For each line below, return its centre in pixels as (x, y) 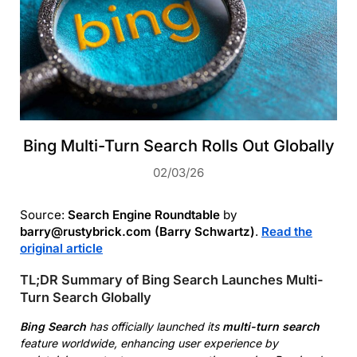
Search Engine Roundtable (144, 215)
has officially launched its (154, 327)
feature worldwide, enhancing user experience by (149, 343)
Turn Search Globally (86, 298)
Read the (287, 232)
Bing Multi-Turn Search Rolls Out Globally (178, 146)
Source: (44, 215)
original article (61, 249)
